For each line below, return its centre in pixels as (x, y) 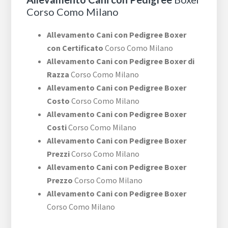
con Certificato (75, 48)
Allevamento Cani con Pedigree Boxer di (121, 61)
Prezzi (59, 154)
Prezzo (60, 180)
